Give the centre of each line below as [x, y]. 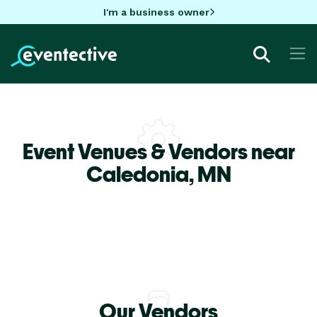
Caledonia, [142, 174]
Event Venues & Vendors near [158, 151]
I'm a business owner [156, 12]
